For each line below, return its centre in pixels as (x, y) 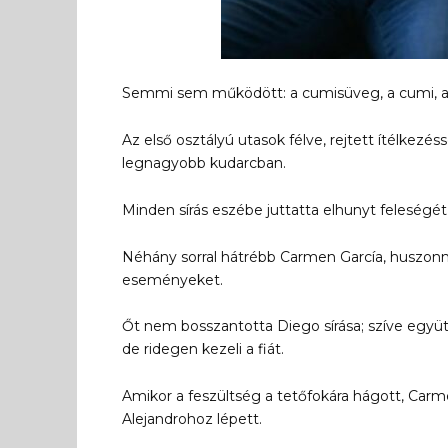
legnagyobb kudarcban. (204, 163)
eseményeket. (172, 279)
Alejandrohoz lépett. (192, 419)
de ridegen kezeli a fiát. (203, 349)
